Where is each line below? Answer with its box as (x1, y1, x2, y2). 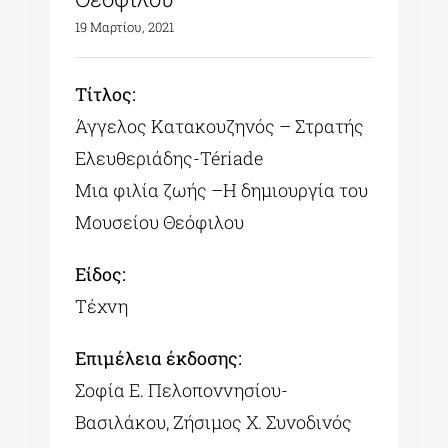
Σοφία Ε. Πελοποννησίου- (75, 377, 289, 402)
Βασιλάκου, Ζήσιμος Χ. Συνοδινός (75, 409, 353, 434)
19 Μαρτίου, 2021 (75, 17, 175, 36)
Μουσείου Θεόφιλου (75, 209, 245, 234)
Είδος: (75, 261, 127, 286)
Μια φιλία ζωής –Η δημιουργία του (75, 177, 369, 202)
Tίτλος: (75, 81, 137, 106)
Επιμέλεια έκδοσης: (75, 345, 243, 370)
